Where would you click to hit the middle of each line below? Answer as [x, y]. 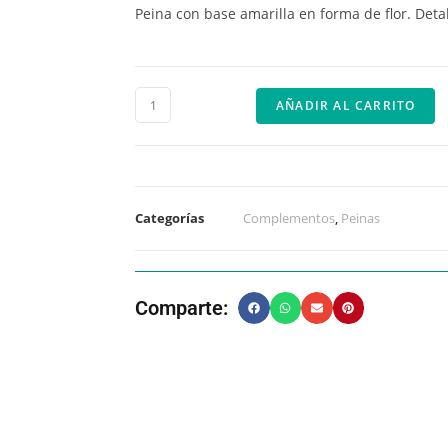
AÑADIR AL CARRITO [346, 105]
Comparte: [181, 307]
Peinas [360, 218]
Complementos [289, 218]
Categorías [169, 218]
